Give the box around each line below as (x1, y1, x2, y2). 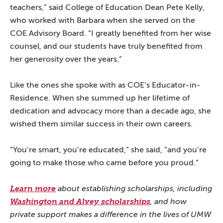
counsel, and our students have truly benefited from (10, 41, 203, 51)
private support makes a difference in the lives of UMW (10, 210, 211, 219)
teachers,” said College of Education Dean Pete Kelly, (10, 2, 205, 12)
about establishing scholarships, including (56, 184, 212, 193)
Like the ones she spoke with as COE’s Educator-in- (10, 80, 201, 90)
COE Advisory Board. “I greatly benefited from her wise (10, 28, 211, 38)
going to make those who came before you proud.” (10, 158, 199, 167)
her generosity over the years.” (10, 54, 122, 64)
